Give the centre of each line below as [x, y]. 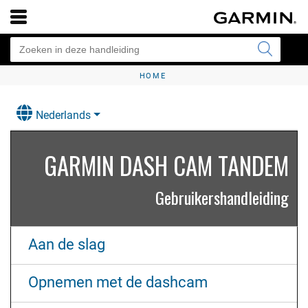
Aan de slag [67, 245]
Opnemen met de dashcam [118, 283]
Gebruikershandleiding [222, 197]
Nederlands [63, 115]
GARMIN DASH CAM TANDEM [166, 165]
